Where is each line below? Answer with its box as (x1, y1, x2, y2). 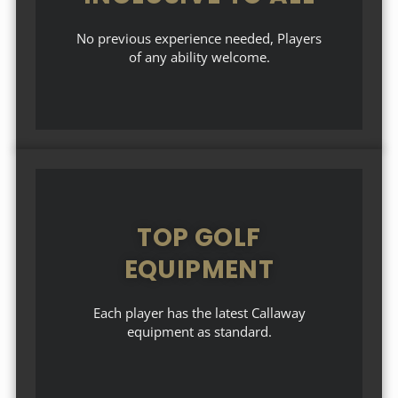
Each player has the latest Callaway (92, 304, 306, 322)
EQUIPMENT (123, 252, 275, 287)
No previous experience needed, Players (76, 29, 322, 47)
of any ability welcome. (128, 48, 270, 66)
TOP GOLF (137, 220, 261, 255)
